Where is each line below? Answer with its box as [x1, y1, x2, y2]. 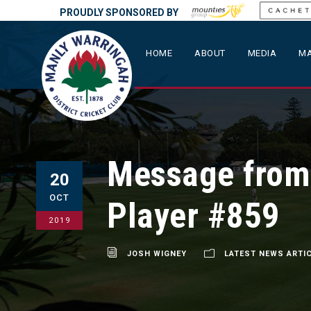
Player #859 [107, 196, 280, 236]
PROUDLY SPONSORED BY [60, 6, 179, 18]
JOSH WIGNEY [127, 249, 187, 258]
